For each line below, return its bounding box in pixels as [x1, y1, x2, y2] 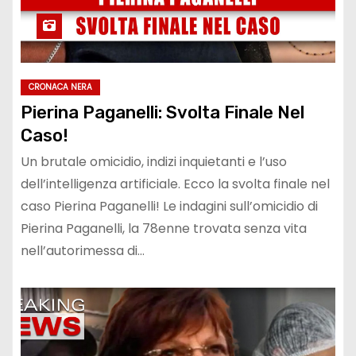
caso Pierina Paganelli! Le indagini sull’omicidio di [21, 197, 318, 216]
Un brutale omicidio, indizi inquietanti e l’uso [21, 153, 287, 172]
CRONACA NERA [29, 81, 92, 94]
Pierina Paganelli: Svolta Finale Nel [21, 102, 304, 124]
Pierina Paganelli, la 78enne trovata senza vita [21, 219, 307, 238]
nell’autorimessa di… [21, 242, 145, 261]
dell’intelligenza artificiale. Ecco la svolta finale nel [21, 175, 330, 194]
